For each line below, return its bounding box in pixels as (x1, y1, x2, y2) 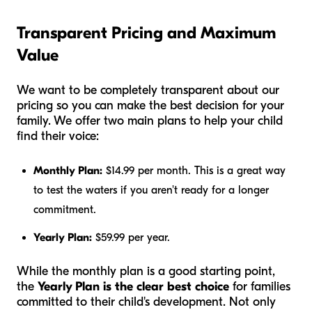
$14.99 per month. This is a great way (102, 164, 286, 177)
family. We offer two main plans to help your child (17, 113, 283, 128)
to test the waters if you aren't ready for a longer (33, 183, 269, 196)
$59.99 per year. (92, 231, 170, 244)
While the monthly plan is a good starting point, (17, 263, 275, 279)
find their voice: (17, 128, 99, 143)
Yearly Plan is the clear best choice (38, 279, 229, 294)
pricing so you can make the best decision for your (17, 97, 284, 113)
